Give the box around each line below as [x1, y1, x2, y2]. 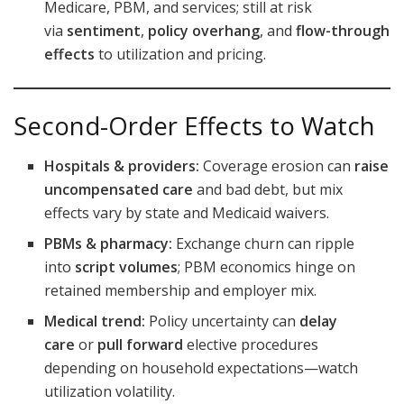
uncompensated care [44, 179, 194, 200]
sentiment [67, 21, 142, 41]
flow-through [296, 21, 390, 41]
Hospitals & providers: [44, 156, 200, 177]
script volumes [75, 257, 179, 278]
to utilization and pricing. [95, 44, 267, 65]
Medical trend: [44, 311, 146, 332]
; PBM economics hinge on [178, 257, 356, 278]
